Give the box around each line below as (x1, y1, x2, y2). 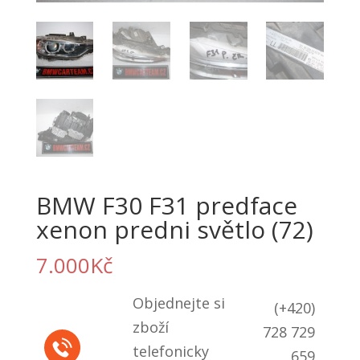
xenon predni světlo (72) (35, 213, 313, 247)
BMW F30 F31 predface (35, 189, 297, 223)
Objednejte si (133, 293, 226, 313)
